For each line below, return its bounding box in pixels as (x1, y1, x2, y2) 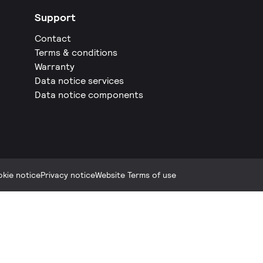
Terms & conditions (35, 46, 118, 59)
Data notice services (35, 75, 124, 87)
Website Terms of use (95, 170, 176, 180)
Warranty (35, 60, 75, 73)
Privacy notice (41, 170, 95, 180)
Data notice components (35, 89, 144, 101)
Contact (35, 32, 72, 45)
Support (35, 11, 76, 24)
